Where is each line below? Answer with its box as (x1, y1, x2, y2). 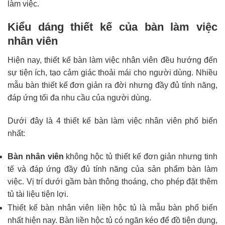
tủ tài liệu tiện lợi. (8, 189, 68, 198)
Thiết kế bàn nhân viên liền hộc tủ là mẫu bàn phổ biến (8, 203, 217, 212)
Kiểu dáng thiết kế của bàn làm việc (8, 21, 217, 34)
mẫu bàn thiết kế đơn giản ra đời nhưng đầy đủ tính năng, (8, 81, 217, 90)
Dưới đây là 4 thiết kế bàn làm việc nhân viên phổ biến (8, 117, 217, 126)
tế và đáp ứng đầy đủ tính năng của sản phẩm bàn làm (8, 164, 217, 173)
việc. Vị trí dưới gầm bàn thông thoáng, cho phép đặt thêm (8, 177, 217, 186)
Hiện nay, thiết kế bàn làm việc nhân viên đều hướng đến (8, 56, 217, 65)
